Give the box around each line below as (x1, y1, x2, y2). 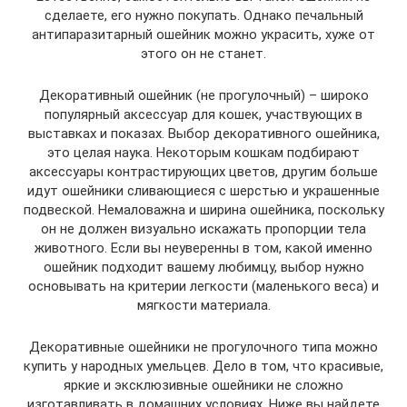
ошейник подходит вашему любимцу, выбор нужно (43, 258, 364, 275)
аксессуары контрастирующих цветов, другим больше (29, 163, 378, 180)
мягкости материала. (136, 296, 271, 313)
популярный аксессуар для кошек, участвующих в (45, 105, 362, 123)
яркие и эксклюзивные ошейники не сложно (64, 376, 343, 393)
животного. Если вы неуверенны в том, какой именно (35, 239, 372, 256)
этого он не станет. (141, 45, 266, 62)
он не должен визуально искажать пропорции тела (41, 220, 366, 237)
